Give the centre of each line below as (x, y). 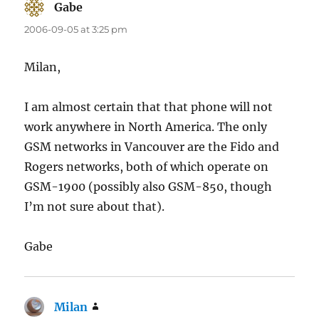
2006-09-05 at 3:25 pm (76, 30)
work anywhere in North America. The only (146, 127)
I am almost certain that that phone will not (149, 107)
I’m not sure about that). (95, 207)
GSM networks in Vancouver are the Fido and (152, 147)
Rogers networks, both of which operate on (147, 167)
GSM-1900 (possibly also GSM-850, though (148, 187)
